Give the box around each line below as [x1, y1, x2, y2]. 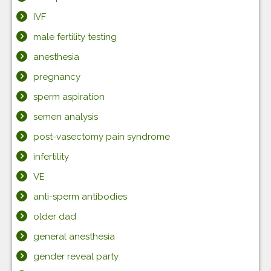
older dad [33, 211, 76, 222]
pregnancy [33, 71, 80, 82]
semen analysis [33, 111, 98, 122]
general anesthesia [33, 231, 115, 242]
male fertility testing [33, 31, 117, 42]
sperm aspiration [33, 91, 105, 102]
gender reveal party [33, 251, 119, 262]
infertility [33, 151, 69, 162]
